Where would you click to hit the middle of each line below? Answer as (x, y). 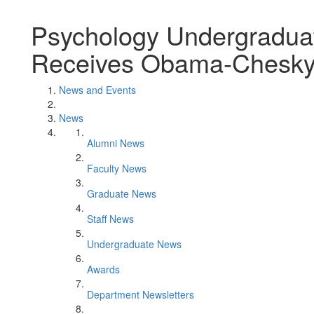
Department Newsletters (141, 294)
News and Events (97, 90)
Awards (103, 269)
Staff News (110, 219)
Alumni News (116, 143)
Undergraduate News (134, 244)
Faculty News (117, 168)
